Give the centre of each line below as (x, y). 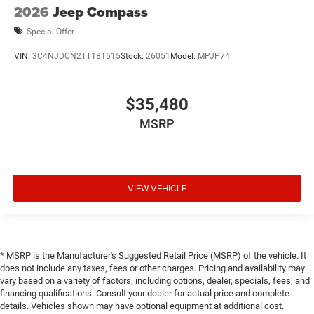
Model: (184, 56)
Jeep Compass (100, 12)
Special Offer (50, 31)
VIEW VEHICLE (157, 187)
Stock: (133, 56)
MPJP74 (214, 56)
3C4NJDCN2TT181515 (76, 56)
